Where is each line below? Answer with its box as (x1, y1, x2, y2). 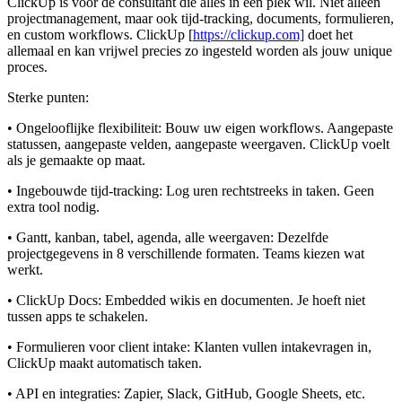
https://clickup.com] (193, 27, 304, 43)
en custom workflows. (7, 27, 136, 43)
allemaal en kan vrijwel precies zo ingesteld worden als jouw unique (7, 43, 392, 59)
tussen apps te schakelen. (7, 309, 148, 325)
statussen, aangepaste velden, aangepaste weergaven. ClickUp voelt (7, 136, 389, 153)
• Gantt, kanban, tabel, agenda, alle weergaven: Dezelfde (7, 230, 328, 246)
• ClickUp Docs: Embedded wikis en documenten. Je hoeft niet (7, 293, 365, 309)
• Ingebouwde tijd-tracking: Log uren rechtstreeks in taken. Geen (7, 183, 374, 199)
